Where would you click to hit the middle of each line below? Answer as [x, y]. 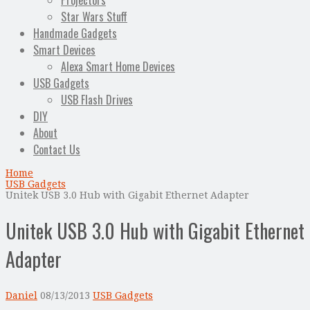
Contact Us [57, 150]
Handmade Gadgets [75, 34]
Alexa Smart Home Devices [118, 67]
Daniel [21, 295]
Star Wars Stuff [94, 17]
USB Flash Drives [97, 100]
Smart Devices [64, 50]
